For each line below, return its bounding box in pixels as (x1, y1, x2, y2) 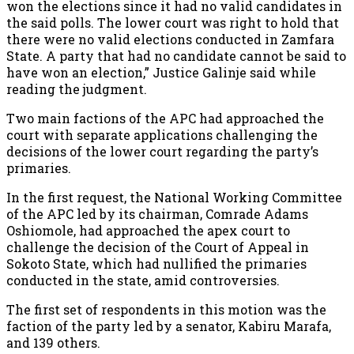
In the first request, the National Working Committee (6, 188, 342, 205)
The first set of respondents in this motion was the (6, 300, 326, 318)
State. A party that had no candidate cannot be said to (6, 47, 346, 64)
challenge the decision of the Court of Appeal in (6, 238, 309, 255)
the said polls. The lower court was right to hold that (6, 13, 339, 31)
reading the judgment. (6, 80, 147, 97)
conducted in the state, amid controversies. (6, 271, 280, 288)
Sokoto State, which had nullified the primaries (6, 254, 307, 272)
